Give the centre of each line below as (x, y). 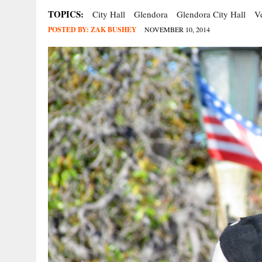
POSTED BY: (69, 30)
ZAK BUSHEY (114, 30)
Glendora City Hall (211, 14)
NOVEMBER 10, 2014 (177, 29)
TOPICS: (66, 14)
